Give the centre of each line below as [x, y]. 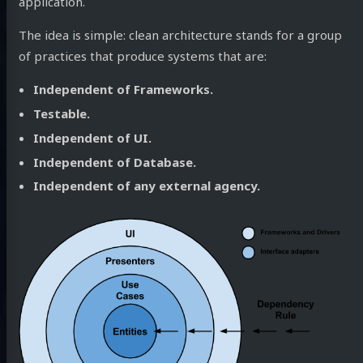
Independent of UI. [93, 137]
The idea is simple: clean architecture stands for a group [180, 35]
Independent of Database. [115, 162]
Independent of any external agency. [147, 186]
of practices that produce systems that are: [142, 56]
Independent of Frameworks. [124, 90]
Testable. [62, 114]
